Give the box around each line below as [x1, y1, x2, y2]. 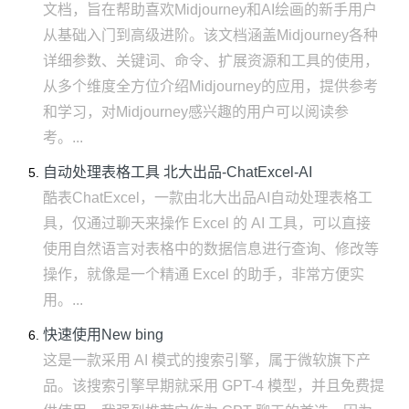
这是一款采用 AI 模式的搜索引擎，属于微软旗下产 [43, 352, 371, 368]
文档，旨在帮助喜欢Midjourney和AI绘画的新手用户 [43, 2, 377, 17]
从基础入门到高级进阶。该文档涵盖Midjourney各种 [43, 27, 378, 43]
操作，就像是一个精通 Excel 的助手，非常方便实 [43, 267, 364, 282]
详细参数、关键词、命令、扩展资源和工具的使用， [43, 53, 379, 68]
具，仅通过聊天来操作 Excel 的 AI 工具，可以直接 [43, 215, 371, 231]
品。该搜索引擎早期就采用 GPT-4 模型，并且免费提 [43, 378, 384, 393]
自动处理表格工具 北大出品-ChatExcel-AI [43, 164, 312, 180]
